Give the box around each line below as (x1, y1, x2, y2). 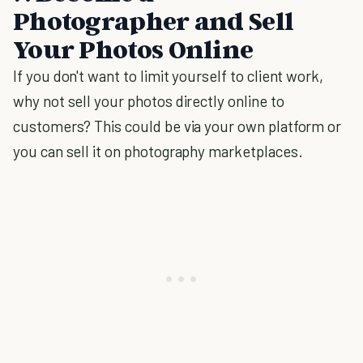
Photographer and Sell (13, 5, 294, 36)
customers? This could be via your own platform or (13, 117, 342, 135)
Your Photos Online (13, 33, 254, 64)
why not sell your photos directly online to (13, 92, 284, 110)
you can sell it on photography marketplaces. (13, 142, 303, 160)
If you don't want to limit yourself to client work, (13, 66, 324, 85)
